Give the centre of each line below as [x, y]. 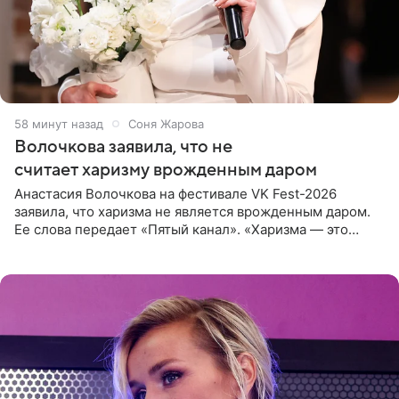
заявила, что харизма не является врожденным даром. [192, 211]
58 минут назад [59, 123]
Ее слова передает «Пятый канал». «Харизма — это [181, 229]
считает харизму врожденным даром [166, 170]
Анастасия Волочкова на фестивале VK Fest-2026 [175, 193]
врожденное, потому [82, 265]
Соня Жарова [166, 123]
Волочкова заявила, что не [123, 147]
